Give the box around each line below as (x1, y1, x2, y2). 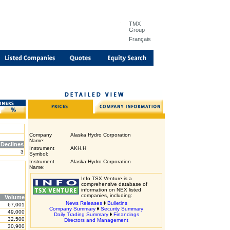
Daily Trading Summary (53, 212, 108, 217)
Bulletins (107, 200, 127, 206)
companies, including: (81, 193, 132, 198)
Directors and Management (64, 217, 128, 223)
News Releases (65, 200, 102, 206)
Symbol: (29, 151, 48, 157)
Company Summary (49, 206, 95, 212)
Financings (113, 212, 139, 217)
